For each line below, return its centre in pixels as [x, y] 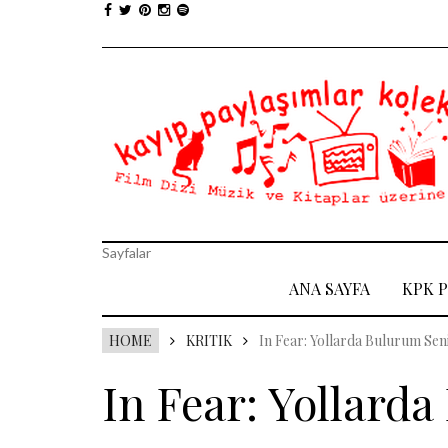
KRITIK [209, 340]
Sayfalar [126, 252]
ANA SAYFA [329, 288]
